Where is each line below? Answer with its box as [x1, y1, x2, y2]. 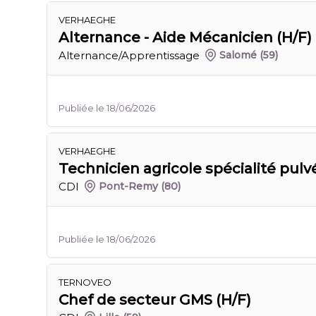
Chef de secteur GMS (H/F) [59, 291, 251, 308]
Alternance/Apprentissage [59, 49, 200, 62]
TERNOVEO [59, 276, 111, 288]
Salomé [219, 49, 257, 61]
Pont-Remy [99, 180, 159, 193]
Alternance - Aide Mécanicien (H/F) [59, 29, 312, 46]
